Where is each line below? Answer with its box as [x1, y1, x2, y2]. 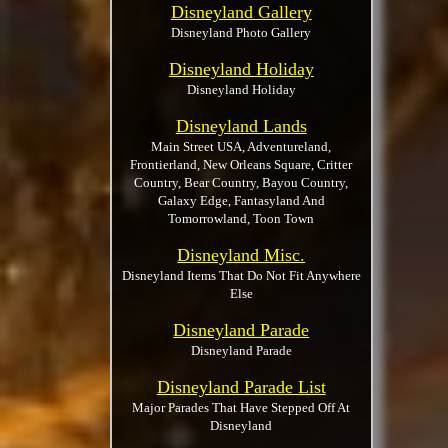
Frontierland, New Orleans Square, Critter [130, 157, 353, 172]
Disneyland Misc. [177, 245, 306, 265]
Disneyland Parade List [156, 377, 326, 397]
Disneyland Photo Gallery [171, 25, 312, 40]
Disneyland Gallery [170, 2, 312, 22]
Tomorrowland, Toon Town [168, 211, 315, 226]
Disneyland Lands [175, 116, 307, 136]
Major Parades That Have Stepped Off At [132, 400, 351, 415]
